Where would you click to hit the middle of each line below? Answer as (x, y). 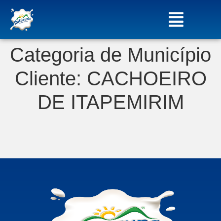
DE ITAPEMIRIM (110, 102)
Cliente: (51, 79)
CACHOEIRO (147, 79)
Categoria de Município (110, 55)
